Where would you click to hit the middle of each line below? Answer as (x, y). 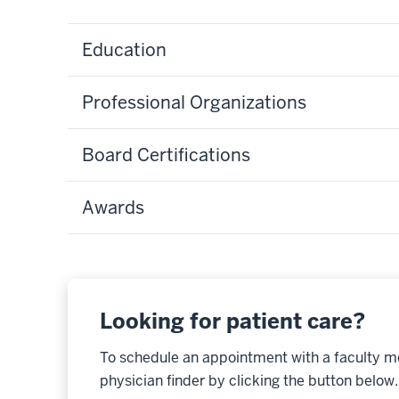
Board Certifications (166, 155)
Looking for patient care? (232, 321)
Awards (113, 207)
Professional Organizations (194, 102)
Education (124, 49)
